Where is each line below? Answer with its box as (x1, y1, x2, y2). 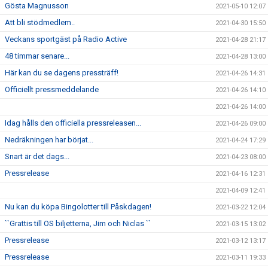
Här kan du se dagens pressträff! (5, 68, 118, 77)
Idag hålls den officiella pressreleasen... (5, 118, 141, 127)
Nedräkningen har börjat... (5, 135, 93, 144)
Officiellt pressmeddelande (5, 85, 99, 94)
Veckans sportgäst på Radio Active (5, 35, 127, 44)
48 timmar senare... (5, 51, 69, 60)
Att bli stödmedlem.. (5, 18, 75, 27)
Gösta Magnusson (5, 1, 69, 10)
